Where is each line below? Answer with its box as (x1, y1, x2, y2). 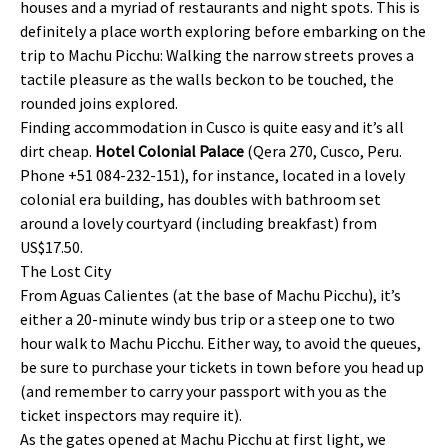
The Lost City (20, 261, 111, 281)
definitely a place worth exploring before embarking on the (20, 21, 426, 41)
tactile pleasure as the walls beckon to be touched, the (20, 69, 394, 89)
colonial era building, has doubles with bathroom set (20, 189, 381, 209)
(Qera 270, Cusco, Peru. (244, 141, 402, 161)
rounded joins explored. (20, 93, 178, 113)
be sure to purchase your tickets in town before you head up (20, 357, 424, 377)
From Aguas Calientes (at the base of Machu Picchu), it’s (20, 285, 401, 305)
